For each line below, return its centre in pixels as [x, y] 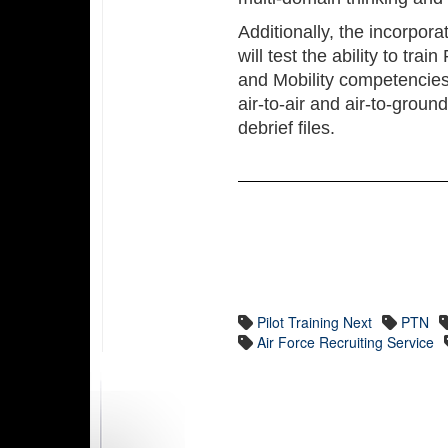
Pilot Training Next [315, 322]
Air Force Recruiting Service [346, 342]
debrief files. [289, 128]
